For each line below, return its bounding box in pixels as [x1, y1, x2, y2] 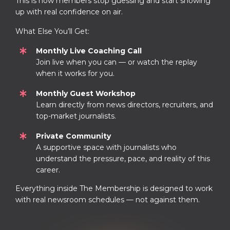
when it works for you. [36, 68, 114, 78]
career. [36, 165, 60, 175]
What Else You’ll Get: [15, 26, 89, 36]
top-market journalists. [36, 111, 116, 121]
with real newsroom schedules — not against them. [15, 195, 200, 205]
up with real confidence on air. [15, 7, 123, 16]
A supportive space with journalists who [36, 143, 177, 152]
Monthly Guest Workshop [36, 88, 136, 98]
